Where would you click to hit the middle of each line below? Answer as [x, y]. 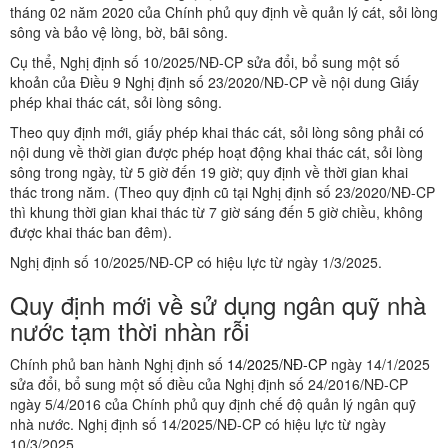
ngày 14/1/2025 [378, 364]
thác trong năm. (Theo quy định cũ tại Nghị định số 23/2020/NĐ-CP [222, 192]
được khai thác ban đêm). [91, 232]
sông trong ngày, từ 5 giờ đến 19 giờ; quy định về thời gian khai [209, 172]
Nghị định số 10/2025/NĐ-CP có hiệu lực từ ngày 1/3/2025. [196, 262]
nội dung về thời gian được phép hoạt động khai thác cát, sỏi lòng [216, 152]
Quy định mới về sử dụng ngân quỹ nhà [218, 305]
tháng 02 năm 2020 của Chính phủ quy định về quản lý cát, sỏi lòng [224, 12]
